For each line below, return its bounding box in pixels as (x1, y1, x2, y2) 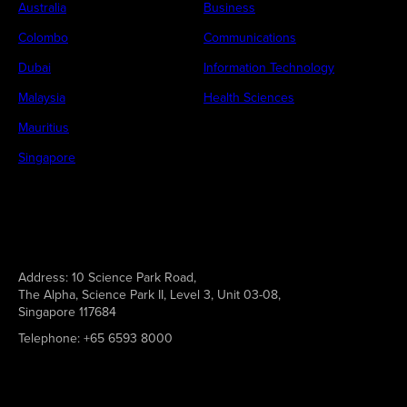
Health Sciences (203, 88, 294, 106)
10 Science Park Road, (68, 268, 196, 286)
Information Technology (203, 58, 334, 76)
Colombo (18, 28, 68, 46)
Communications (203, 28, 296, 46)
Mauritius (18, 118, 69, 136)
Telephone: (18, 329, 80, 347)
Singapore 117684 (18, 303, 116, 321)
